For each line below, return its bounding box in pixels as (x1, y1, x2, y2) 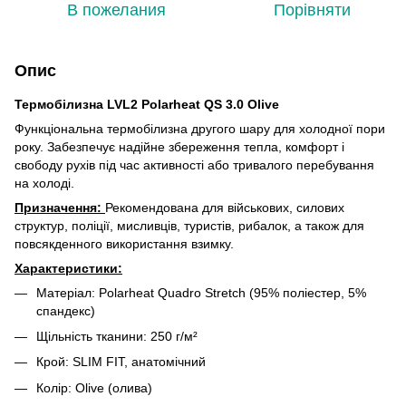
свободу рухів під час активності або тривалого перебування (14, 157, 374, 172)
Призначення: (14, 199, 105, 215)
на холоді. (14, 175, 74, 190)
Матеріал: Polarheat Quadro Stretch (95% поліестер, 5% (36, 285, 366, 300)
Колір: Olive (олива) (36, 380, 152, 395)
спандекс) (36, 303, 95, 318)
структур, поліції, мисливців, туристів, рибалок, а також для (14, 217, 364, 233)
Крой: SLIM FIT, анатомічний (36, 354, 206, 370)
